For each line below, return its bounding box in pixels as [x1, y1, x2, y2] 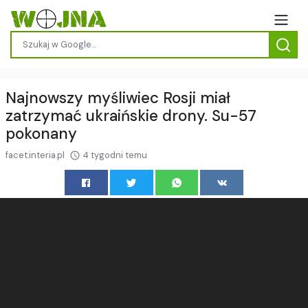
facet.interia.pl [5, 148, 67, 161]
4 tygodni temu [80, 148, 147, 161]
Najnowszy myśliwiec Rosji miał [5, 87, 230, 108]
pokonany [5, 123, 77, 144]
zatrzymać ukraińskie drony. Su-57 [5, 105, 256, 126]
